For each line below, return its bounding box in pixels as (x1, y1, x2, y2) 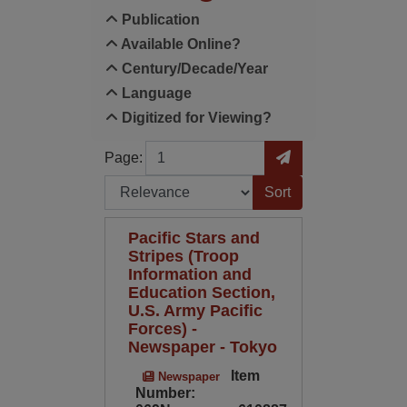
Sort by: (103, 177, 153, 193)
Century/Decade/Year (117, 61, 268, 76)
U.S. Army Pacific (127, 301, 263, 320)
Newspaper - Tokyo (127, 337, 277, 356)
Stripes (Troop (127, 246, 239, 265)
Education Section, (127, 283, 275, 302)
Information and (127, 264, 252, 283)
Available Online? (117, 36, 241, 52)
